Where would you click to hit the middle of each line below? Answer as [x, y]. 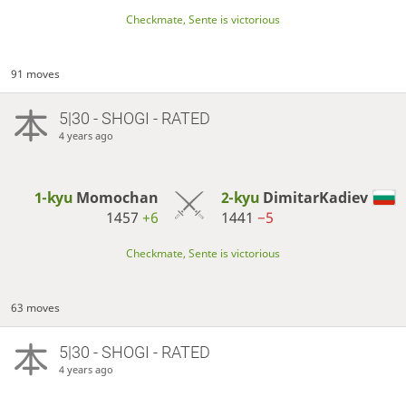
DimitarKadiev [315, 197]
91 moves [36, 73]
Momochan [117, 197]
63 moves [36, 307]
